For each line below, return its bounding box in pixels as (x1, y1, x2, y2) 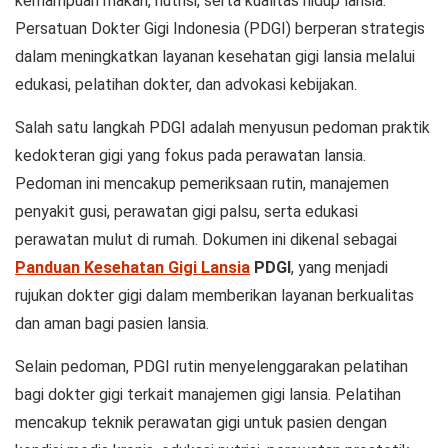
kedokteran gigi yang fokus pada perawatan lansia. (15, 146, 366, 165)
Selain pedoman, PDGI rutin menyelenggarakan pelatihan (15, 357, 408, 376)
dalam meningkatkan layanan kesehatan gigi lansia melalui (15, 47, 415, 66)
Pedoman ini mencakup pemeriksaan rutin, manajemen (15, 174, 389, 193)
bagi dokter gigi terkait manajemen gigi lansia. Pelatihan (15, 385, 401, 404)
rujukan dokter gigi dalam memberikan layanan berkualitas (15, 286, 414, 305)
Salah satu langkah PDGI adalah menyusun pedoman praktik (15, 118, 430, 137)
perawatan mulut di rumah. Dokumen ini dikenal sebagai (15, 230, 397, 249)
